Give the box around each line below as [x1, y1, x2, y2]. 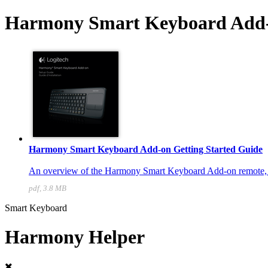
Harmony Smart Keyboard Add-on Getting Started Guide [29, 144, 263, 154]
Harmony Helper [5, 226, 145, 248]
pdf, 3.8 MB [29, 184, 66, 193]
